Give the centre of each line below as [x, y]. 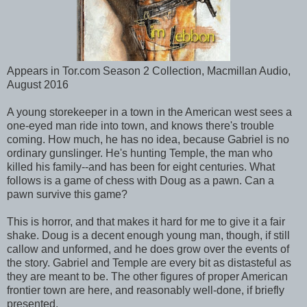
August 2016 [38, 84]
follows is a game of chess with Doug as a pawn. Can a [140, 180]
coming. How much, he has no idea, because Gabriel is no [148, 139]
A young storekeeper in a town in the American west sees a [149, 112]
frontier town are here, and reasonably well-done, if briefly [146, 290]
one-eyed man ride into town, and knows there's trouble [140, 125]
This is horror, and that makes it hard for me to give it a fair [146, 221]
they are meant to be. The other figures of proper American [147, 276]
